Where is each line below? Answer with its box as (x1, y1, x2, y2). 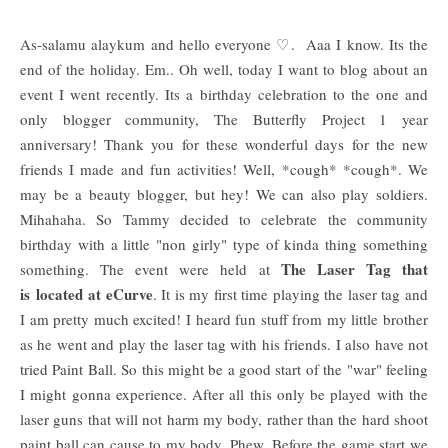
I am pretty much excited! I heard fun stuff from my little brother (20, 308, 428, 329)
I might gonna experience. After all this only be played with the (20, 383, 428, 404)
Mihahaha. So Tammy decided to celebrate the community (20, 208, 428, 229)
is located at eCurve (20, 282, 153, 305)
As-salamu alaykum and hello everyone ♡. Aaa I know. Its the (20, 33, 428, 54)
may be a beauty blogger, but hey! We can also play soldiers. (20, 183, 428, 204)
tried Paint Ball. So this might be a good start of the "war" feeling (20, 358, 428, 379)
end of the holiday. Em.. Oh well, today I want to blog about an (20, 58, 428, 79)
